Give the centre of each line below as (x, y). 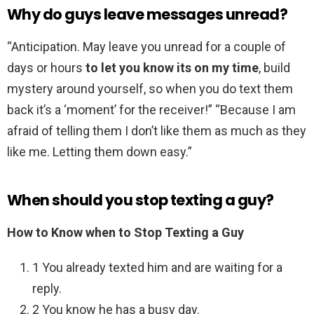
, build (274, 68)
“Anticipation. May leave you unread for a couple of (146, 47)
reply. (47, 289)
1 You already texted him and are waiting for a (157, 268)
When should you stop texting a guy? (141, 200)
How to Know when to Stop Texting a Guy (125, 233)
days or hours (46, 68)
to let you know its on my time (172, 68)
